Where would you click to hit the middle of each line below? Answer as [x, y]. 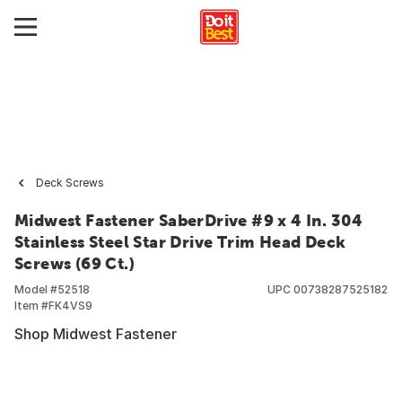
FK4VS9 [70, 306]
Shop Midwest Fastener [96, 334]
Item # [31, 306]
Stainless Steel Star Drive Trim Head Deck [180, 242]
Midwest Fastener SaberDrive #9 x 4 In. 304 [189, 220]
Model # [36, 289]
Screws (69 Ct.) [75, 263]
